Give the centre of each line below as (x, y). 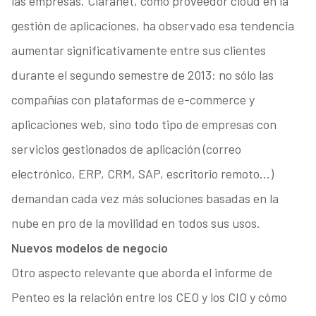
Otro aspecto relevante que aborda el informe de (141, 273)
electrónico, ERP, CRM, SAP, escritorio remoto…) (142, 174)
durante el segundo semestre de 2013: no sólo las (142, 75)
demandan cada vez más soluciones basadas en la (145, 199)
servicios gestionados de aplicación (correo (126, 149)
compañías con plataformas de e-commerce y (133, 100)
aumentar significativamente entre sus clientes (138, 50)
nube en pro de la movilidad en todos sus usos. (135, 223)
